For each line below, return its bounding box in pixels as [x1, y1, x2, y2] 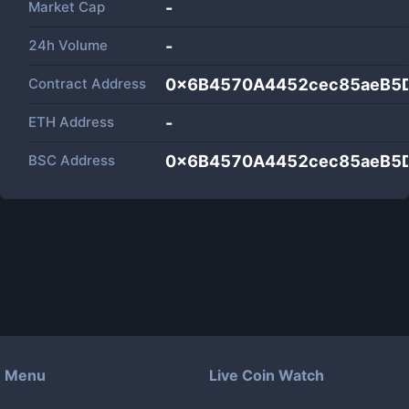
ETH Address [28, 113, 114, 131]
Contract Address [28, 75, 146, 92]
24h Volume [28, 37, 108, 54]
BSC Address [28, 152, 115, 169]
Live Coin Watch [209, 366, 324, 384]
